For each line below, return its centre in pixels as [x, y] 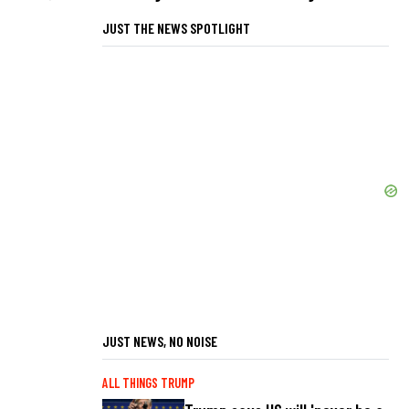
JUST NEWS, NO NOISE [160, 341]
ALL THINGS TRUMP [148, 383]
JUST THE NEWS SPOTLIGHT [176, 27]
